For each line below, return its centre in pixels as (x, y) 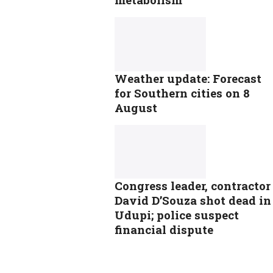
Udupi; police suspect (177, 214)
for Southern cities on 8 (182, 93)
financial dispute (164, 229)
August (136, 107)
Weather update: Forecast (188, 78)
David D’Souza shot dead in (193, 200)
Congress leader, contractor (193, 185)
